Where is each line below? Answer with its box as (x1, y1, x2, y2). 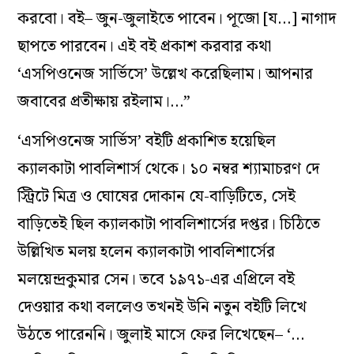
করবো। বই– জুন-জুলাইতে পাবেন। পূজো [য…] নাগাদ (17, 6, 337, 32)
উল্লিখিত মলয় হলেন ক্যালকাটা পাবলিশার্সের (17, 239, 276, 265)
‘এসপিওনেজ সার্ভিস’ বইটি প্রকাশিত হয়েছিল (17, 129, 277, 155)
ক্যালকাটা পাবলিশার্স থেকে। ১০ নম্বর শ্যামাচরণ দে (17, 156, 320, 183)
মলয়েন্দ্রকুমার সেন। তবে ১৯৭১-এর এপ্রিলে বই (17, 267, 296, 293)
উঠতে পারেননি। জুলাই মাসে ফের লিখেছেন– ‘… (17, 322, 305, 348)
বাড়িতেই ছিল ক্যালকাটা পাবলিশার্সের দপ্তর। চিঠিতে (17, 212, 321, 238)
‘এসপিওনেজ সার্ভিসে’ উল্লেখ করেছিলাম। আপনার (17, 62, 314, 88)
